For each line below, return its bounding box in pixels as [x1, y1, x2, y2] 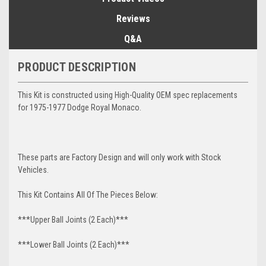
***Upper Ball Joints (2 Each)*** [18, 214, 128, 224]
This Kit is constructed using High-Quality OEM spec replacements [18, 90, 237, 100]
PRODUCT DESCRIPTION [18, 59, 136, 74]
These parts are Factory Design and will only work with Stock [18, 152, 221, 162]
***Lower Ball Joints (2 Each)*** [18, 239, 129, 249]
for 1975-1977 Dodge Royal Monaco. [18, 102, 141, 112]
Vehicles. [18, 164, 49, 175]
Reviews [116, 12, 150, 24]
